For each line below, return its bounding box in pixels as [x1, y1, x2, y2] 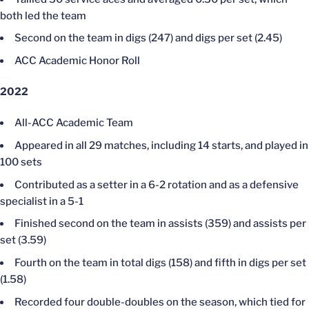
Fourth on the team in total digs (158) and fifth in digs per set [14, 257, 306, 269]
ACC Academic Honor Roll [14, 54, 140, 67]
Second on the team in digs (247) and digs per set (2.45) [14, 32, 282, 45]
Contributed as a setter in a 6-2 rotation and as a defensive [14, 178, 299, 191]
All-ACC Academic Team [14, 117, 133, 129]
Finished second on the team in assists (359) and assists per [14, 217, 306, 230]
